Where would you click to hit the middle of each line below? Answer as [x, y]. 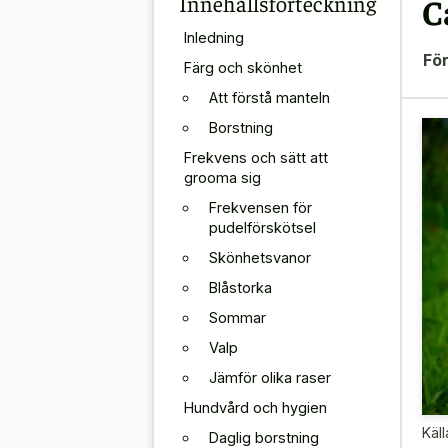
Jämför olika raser [270, 377]
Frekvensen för [260, 207]
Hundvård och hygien [255, 407]
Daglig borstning [264, 437]
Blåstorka [240, 287]
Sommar [237, 317]
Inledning [214, 37]
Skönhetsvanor [260, 257]
